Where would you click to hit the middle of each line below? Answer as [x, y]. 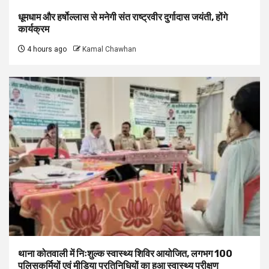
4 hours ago [46, 50]
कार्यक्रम [35, 29]
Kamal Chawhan [109, 50]
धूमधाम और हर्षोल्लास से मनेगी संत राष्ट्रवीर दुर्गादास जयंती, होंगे [123, 17]
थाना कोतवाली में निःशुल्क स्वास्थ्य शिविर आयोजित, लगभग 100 [125, 254]
